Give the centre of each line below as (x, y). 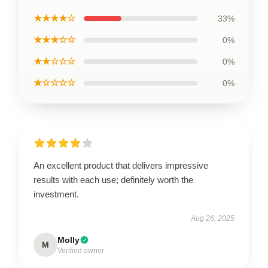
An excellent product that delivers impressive (121, 165)
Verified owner (81, 251)
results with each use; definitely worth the (113, 180)
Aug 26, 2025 (213, 218)
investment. (56, 194)
